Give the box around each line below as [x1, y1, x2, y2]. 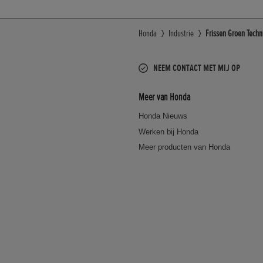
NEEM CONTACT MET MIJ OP [153, 62, 240, 74]
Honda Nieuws [139, 112, 187, 120]
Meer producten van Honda [139, 143, 230, 151]
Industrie [168, 28, 194, 39]
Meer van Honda [139, 90, 191, 103]
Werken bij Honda [139, 127, 198, 136]
